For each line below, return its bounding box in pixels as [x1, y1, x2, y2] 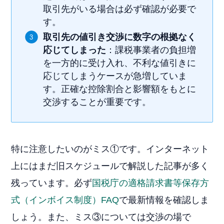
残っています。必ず [11, 177, 92, 188]
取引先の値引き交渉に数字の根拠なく [43, 32, 196, 42]
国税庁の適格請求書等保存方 [92, 177, 209, 188]
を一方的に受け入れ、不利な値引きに [43, 58, 196, 68]
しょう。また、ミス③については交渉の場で [11, 211, 191, 222]
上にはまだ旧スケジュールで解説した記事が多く [11, 160, 209, 171]
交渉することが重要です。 [43, 97, 151, 107]
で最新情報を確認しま [119, 194, 209, 205]
